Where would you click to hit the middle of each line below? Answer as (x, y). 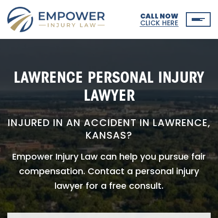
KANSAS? (109, 135)
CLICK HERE (159, 23)
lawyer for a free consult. (109, 186)
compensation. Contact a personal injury (109, 171)
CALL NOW (159, 16)
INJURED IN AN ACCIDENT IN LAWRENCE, (109, 123)
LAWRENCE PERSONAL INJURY (109, 77)
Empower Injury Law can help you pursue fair (109, 156)
